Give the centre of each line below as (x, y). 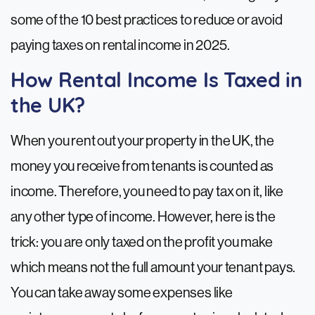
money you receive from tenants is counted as (142, 167)
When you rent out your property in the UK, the (142, 141)
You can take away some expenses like (122, 293)
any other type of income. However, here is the (143, 217)
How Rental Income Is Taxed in (156, 82)
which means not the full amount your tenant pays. (153, 268)
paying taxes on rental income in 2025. (120, 46)
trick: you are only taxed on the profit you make (142, 243)
